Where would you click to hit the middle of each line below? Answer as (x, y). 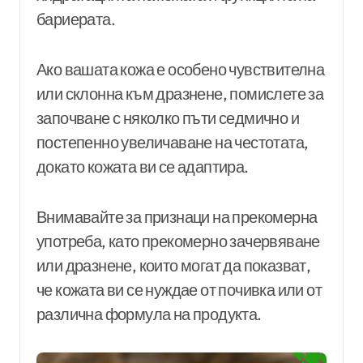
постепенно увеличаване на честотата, (173, 142)
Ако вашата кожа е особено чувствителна (181, 69)
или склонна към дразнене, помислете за (180, 93)
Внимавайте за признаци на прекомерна (177, 216)
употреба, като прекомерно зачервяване (178, 241)
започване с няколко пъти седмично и (168, 117)
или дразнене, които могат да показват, (174, 265)
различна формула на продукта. (149, 314)
